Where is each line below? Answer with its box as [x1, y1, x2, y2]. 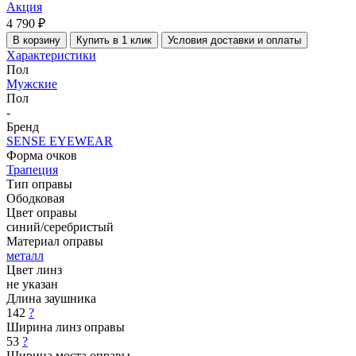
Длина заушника [6, 291, 96, 305]
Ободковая [6, 191, 64, 205]
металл [6, 248, 44, 262]
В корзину [13, 33, 60, 46]
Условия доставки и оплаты [168, 33, 301, 46]
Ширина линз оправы [6, 319, 125, 334]
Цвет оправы [6, 205, 77, 219]
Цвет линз [6, 262, 62, 277]
